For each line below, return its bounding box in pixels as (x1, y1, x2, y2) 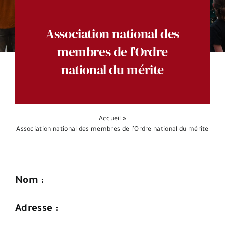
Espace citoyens (12, 10, 69, 18)
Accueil (98, 116, 121, 123)
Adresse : (15, 204, 58, 214)
